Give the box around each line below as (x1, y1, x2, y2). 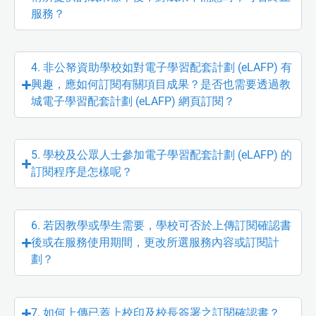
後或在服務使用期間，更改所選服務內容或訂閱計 (31, 236, 280, 250)
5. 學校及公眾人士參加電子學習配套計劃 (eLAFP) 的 (31, 148, 293, 162)
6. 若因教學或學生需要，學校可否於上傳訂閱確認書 (31, 219, 292, 233)
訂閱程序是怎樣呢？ (31, 165, 133, 179)
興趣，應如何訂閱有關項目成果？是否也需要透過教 (31, 78, 291, 92)
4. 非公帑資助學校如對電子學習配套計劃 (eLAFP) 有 (31, 61, 293, 75)
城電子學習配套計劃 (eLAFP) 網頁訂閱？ (31, 95, 236, 109)
